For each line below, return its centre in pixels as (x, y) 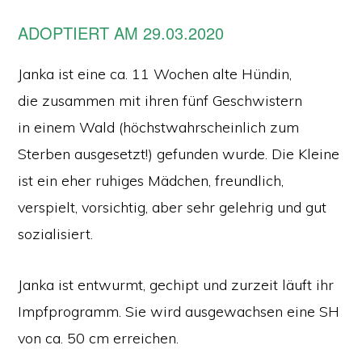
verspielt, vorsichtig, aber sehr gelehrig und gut (173, 207)
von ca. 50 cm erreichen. (99, 338)
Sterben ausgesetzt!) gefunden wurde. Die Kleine (179, 154)
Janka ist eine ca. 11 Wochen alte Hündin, (155, 74)
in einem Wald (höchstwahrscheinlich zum (159, 127)
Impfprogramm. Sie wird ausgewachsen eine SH (179, 311)
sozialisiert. (56, 234)
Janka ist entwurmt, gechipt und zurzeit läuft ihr (176, 284)
